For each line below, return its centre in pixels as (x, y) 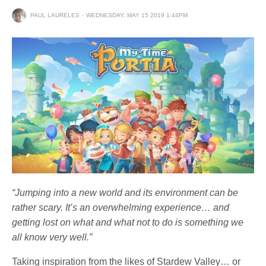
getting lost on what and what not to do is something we (128, 223)
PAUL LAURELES (55, 15)
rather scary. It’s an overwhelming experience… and (121, 208)
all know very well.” (52, 237)
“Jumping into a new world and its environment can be (125, 193)
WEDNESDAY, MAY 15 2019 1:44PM (137, 15)
